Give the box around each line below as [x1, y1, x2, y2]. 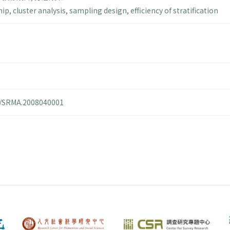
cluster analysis [13, 5, 66, 16]
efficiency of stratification [130, 5, 218, 16]
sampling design [69, 5, 127, 16]
